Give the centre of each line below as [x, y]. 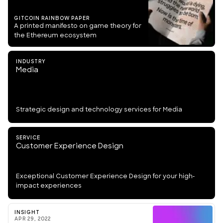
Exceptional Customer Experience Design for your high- [105, 176]
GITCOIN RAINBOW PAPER [52, 18]
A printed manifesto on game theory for [78, 26]
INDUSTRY [31, 62]
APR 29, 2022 [33, 219]
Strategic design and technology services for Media [99, 110]
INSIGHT [27, 213]
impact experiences [49, 186]
